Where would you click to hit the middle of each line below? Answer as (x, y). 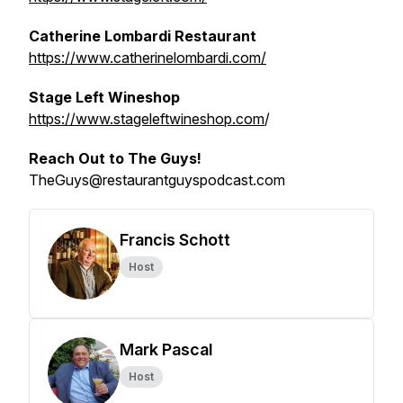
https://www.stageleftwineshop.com (147, 119)
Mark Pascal (166, 349)
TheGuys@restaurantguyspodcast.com (157, 180)
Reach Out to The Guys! (115, 158)
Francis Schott (175, 240)
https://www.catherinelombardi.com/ (148, 58)
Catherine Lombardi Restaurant (143, 36)
